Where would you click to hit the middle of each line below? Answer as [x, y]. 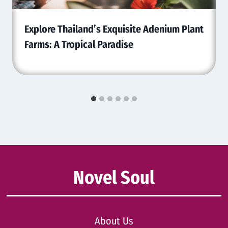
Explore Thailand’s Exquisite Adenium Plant [114, 29]
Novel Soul [114, 177]
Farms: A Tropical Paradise [79, 44]
